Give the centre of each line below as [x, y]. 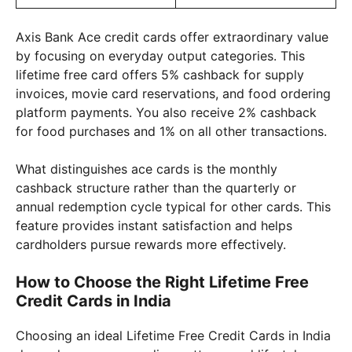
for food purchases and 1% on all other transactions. [171, 131]
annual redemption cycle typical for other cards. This [173, 206]
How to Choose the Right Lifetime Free [162, 282]
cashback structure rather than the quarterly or [156, 187]
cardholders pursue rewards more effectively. [151, 244]
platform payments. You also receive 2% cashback [166, 112]
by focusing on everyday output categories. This [160, 55]
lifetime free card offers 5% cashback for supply [160, 74]
